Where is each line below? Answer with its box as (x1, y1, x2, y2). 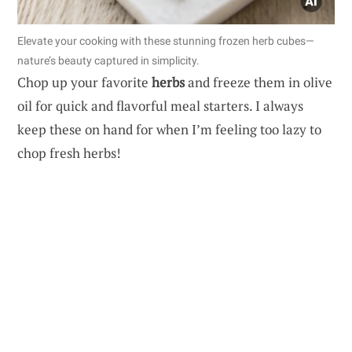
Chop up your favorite (17, 73, 152, 92)
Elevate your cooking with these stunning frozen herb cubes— (17, 35, 314, 48)
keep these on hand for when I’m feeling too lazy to (17, 120, 321, 139)
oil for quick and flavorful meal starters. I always (17, 97, 303, 115)
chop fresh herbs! (17, 144, 121, 163)
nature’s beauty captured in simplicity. (17, 54, 200, 68)
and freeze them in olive (185, 73, 332, 92)
